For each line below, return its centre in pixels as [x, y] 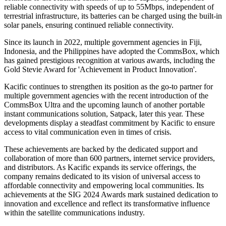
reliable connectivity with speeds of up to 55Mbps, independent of [109, 7]
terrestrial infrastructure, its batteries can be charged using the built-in [113, 16]
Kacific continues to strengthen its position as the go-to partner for [108, 87]
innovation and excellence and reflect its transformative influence [107, 204]
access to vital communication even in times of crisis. [88, 132]
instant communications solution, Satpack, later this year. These [104, 114]
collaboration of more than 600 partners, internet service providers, [109, 158]
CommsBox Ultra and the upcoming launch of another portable [104, 105]
